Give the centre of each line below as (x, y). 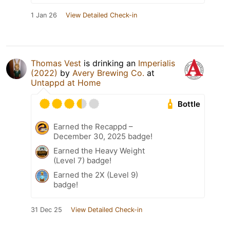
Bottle (189, 104)
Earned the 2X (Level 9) (96, 175)
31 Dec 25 (46, 210)
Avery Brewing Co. (108, 73)
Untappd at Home (66, 83)
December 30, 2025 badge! (103, 137)
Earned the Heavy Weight (99, 151)
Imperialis (157, 63)
